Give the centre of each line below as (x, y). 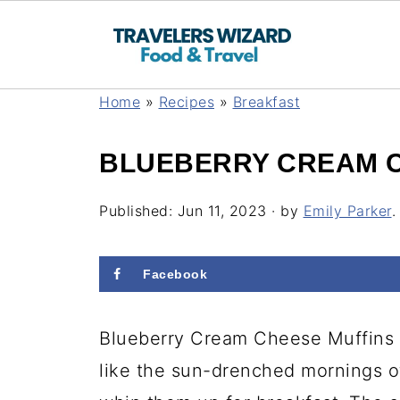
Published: (138, 211)
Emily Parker (347, 211)
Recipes (186, 102)
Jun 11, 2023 (222, 211)
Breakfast (266, 102)
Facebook (175, 274)
